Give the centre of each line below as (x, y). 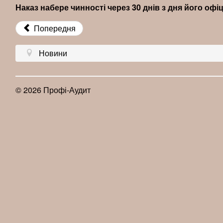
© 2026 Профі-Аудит (53, 90)
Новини (53, 53)
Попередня (54, 28)
